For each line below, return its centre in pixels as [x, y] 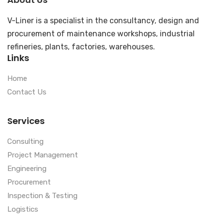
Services [26, 121]
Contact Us [27, 92]
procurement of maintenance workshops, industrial [101, 33]
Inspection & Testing [42, 195]
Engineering [27, 168]
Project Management [43, 155]
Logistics [23, 209]
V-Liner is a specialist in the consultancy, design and [103, 20]
